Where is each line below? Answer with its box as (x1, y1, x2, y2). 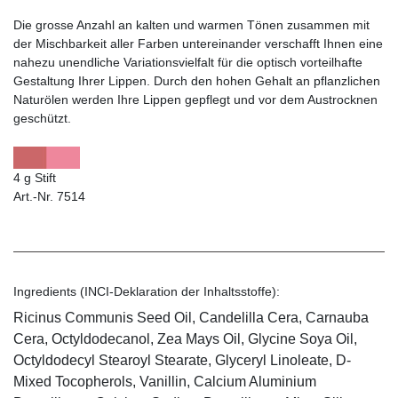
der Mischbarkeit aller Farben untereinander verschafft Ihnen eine (13, 36, 383, 51)
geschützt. (13, 110, 71, 125)
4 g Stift (13, 170, 56, 185)
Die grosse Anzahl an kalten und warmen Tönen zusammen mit (13, 17, 370, 32)
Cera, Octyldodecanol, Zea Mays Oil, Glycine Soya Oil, (13, 330, 357, 346)
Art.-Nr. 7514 (13, 188, 85, 203)
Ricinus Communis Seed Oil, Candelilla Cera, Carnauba (13, 309, 369, 325)
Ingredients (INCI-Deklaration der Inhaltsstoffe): (13, 283, 280, 298)
